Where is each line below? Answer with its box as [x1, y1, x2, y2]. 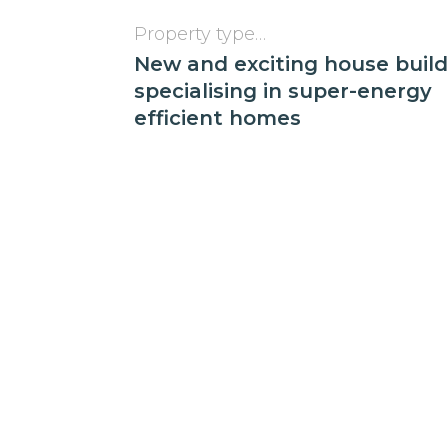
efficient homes [134, 106, 302, 131]
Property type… [134, 23, 267, 46]
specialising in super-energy [134, 79, 433, 104]
